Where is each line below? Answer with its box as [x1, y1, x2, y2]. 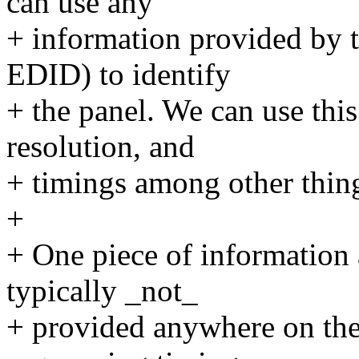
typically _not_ [6, 273, 198, 309]
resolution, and [6, 129, 195, 164]
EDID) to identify [6, 57, 231, 92]
